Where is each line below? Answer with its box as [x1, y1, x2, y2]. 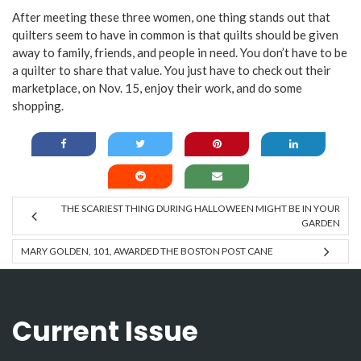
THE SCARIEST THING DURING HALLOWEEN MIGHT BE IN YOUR [61, 202, 340, 215]
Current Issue [12, 313, 198, 351]
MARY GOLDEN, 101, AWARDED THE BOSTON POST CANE [21, 245, 273, 258]
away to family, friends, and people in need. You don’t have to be [12, 44, 347, 60]
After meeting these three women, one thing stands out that [12, 9, 330, 24]
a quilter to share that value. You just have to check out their [12, 62, 331, 77]
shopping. [12, 98, 64, 113]
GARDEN [301, 217, 340, 230]
